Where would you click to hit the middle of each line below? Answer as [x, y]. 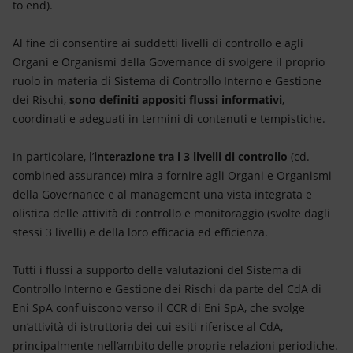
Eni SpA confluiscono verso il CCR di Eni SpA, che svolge [159, 308]
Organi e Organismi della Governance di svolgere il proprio [169, 62]
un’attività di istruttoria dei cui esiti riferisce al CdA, [148, 327]
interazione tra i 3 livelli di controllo [191, 157]
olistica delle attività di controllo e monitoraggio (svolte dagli [171, 214]
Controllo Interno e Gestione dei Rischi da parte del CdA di [167, 289]
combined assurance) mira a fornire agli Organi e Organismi [172, 176]
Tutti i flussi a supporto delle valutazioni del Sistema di [157, 270]
